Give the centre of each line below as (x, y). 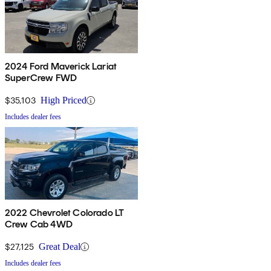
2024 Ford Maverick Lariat (61, 67)
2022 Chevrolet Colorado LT (65, 213)
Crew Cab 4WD (39, 224)
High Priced (64, 100)
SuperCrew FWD (41, 78)
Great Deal (60, 247)
